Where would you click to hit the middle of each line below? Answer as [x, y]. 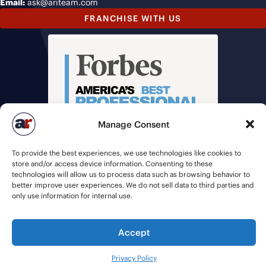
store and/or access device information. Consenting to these [112, 164]
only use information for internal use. [73, 196]
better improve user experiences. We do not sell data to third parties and [133, 185]
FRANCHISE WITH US [133, 19]
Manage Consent [134, 124]
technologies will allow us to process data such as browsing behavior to [131, 174]
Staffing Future [112, 239]
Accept [134, 232]
